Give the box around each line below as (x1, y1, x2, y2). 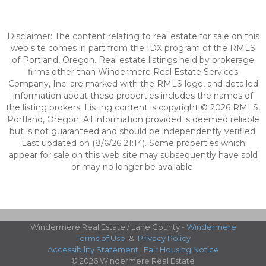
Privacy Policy (137, 233, 191, 243)
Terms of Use (75, 233, 125, 243)
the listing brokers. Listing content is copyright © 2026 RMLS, (6, 102, 260, 113)
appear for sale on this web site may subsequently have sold (8, 150, 258, 160)
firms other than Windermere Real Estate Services (28, 66, 238, 77)
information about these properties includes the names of (13, 90, 253, 101)
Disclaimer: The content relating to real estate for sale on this (7, 31, 259, 42)
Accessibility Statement (47, 245, 138, 254)
